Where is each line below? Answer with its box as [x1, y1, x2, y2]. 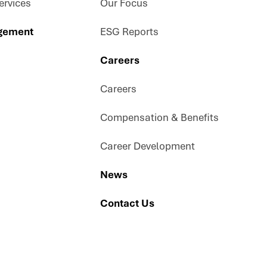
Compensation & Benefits [100, 110, 219, 125]
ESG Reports [100, 24, 159, 39]
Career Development [100, 139, 195, 153]
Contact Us [100, 196, 154, 210]
